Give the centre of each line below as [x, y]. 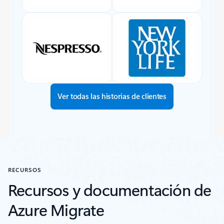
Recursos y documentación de [110, 189]
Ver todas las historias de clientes [112, 96]
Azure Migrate [56, 209]
